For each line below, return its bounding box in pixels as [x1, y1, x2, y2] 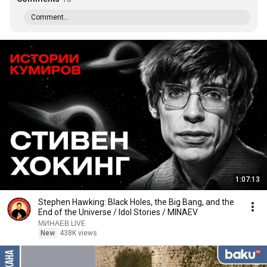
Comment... [31, 13, 69, 21]
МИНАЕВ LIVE [38, 219, 85, 228]
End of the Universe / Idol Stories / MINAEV [38, 207, 198, 217]
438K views [60, 229, 97, 237]
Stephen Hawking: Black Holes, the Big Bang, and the [38, 197, 234, 207]
